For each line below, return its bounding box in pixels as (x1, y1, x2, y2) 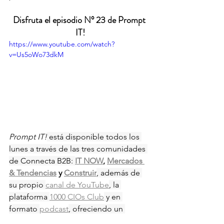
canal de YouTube (45, 179, 109, 189)
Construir (64, 167, 96, 177)
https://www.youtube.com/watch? (9, 39, 114, 48)
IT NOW (75, 155, 103, 165)
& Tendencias (9, 167, 56, 177)
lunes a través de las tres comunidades (9, 143, 147, 153)
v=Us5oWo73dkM (9, 50, 63, 59)
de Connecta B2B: (9, 155, 75, 165)
